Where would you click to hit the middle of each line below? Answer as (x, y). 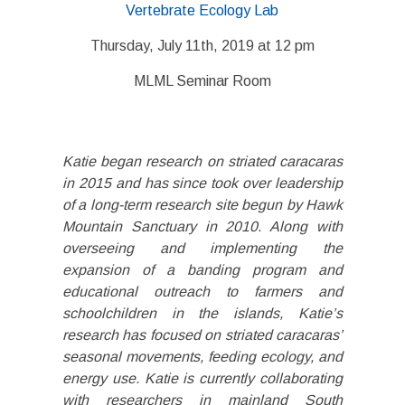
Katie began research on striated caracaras (202, 162)
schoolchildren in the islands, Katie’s (202, 314)
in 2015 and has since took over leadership (202, 184)
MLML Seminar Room (202, 81)
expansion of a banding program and (202, 270)
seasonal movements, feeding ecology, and (202, 357)
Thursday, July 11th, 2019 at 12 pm (202, 46)
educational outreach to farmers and (202, 292)
